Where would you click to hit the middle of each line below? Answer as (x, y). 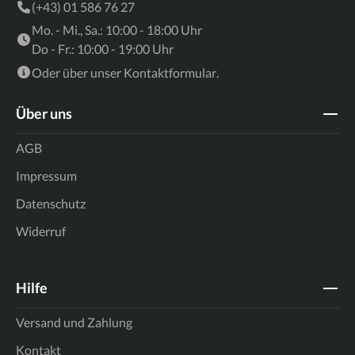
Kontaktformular (170, 72)
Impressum (46, 175)
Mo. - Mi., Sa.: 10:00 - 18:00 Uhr (117, 29)
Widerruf (41, 231)
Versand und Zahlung (74, 322)
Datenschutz (51, 203)
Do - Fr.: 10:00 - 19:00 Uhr (103, 48)
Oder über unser (78, 72)
